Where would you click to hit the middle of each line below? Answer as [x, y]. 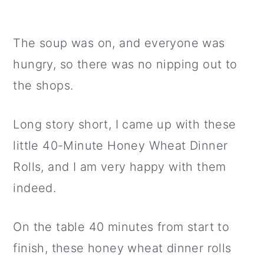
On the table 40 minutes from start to [121, 227]
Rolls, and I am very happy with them [120, 167]
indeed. [35, 188]
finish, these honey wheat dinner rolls [122, 248]
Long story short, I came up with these [125, 124]
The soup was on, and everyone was [119, 43]
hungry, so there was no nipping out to [125, 64]
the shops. [43, 85]
